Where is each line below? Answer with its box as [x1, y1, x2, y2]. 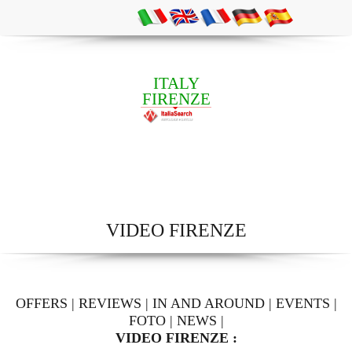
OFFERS [15, 295, 68, 312]
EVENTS [275, 295, 330, 312]
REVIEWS [78, 295, 141, 312]
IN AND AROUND [152, 295, 265, 312]
